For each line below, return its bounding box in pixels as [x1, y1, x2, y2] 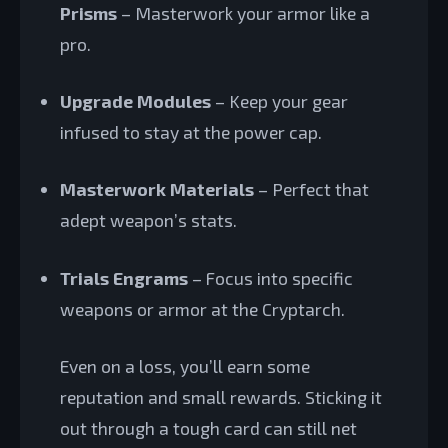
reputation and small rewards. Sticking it [60, 386, 382, 409]
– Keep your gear [211, 89, 348, 112]
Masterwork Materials [60, 178, 254, 201]
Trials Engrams [60, 266, 188, 289]
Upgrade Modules [60, 89, 211, 112]
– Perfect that [254, 178, 369, 201]
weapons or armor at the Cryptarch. [60, 297, 345, 320]
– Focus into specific [188, 266, 353, 289]
